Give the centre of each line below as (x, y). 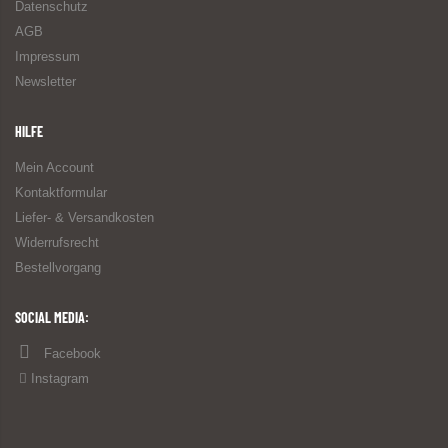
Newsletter (45, 82)
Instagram (60, 379)
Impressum (47, 57)
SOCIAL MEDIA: (52, 318)
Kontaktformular (61, 193)
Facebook (72, 354)
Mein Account (54, 168)
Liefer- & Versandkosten (84, 218)
